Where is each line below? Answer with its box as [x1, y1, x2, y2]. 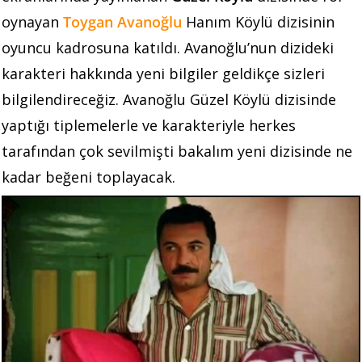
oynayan [2, 12, 63, 32]
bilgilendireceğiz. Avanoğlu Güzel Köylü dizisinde [2, 90, 336, 110]
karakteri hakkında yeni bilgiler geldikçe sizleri [2, 64, 325, 84]
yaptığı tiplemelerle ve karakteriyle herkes [2, 116, 296, 136]
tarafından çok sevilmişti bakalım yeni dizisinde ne [2, 141, 352, 162]
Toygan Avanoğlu [63, 12, 182, 32]
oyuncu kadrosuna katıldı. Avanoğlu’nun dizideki [2, 38, 334, 58]
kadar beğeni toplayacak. [2, 167, 175, 187]
